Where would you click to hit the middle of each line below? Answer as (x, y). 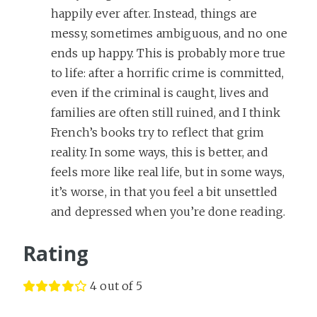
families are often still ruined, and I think (166, 112)
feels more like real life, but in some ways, (168, 172)
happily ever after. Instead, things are (154, 13)
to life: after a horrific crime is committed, (168, 73)
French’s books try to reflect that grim (158, 132)
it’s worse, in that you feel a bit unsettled (165, 191)
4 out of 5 (116, 286)
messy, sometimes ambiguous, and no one (169, 33)
